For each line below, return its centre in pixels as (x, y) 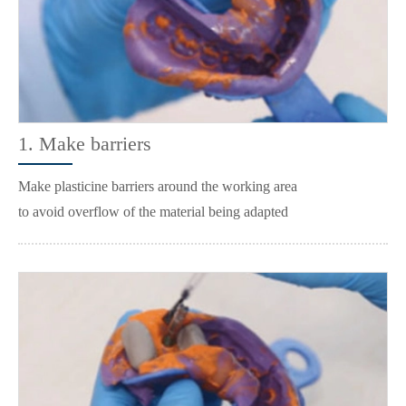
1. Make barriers (85, 143)
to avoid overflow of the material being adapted (153, 211)
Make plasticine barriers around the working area (158, 186)
